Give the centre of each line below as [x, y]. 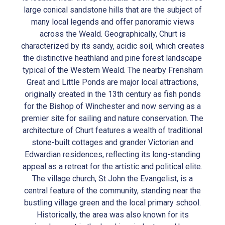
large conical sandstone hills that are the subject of [113, 10]
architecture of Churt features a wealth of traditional [113, 131]
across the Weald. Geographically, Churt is [113, 34]
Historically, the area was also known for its [113, 215]
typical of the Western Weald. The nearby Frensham [113, 70]
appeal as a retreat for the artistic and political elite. [113, 167]
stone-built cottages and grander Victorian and [113, 143]
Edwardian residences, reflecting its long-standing [113, 155]
